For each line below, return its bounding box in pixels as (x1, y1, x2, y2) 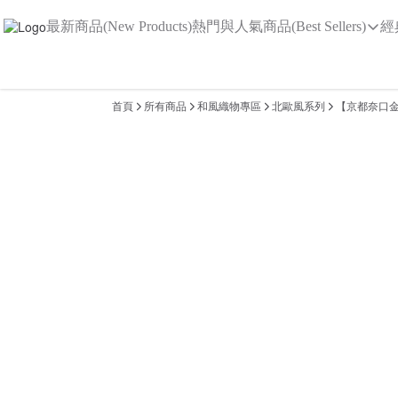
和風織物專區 (197, 99, 261, 113)
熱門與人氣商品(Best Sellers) (192, 19, 366, 34)
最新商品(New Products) (46, 19, 192, 34)
